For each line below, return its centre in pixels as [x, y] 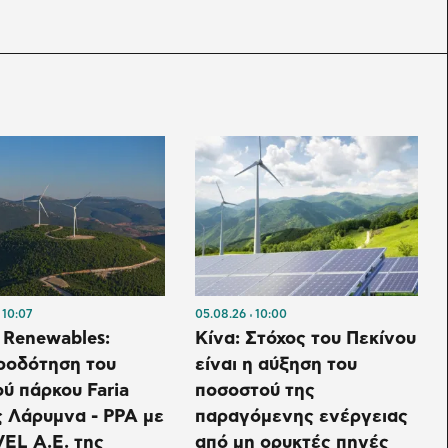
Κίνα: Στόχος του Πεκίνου [305, 339]
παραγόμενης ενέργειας [301, 417]
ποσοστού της [254, 391]
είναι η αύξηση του [275, 365]
